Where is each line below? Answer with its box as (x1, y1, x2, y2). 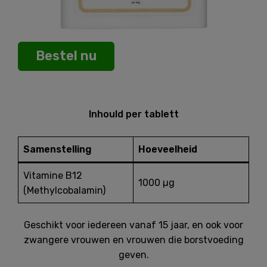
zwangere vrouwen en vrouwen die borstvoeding (23, 234, 244, 246)
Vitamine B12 (23, 170, 82, 182)
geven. (118, 249, 149, 261)
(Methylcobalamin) (23, 185, 105, 197)
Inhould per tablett (88, 108, 179, 120)
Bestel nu (36, 48, 97, 63)
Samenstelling (23, 144, 92, 156)
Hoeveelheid (138, 144, 197, 156)
